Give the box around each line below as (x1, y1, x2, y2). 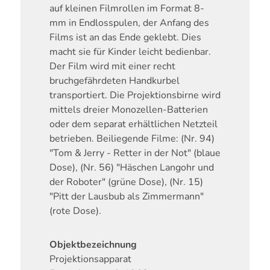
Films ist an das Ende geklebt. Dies (49, 31, 201, 45)
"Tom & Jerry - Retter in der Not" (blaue (49, 146, 221, 160)
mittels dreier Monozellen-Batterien (49, 103, 208, 117)
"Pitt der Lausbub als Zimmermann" (49, 190, 204, 204)
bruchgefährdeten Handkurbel (49, 74, 180, 88)
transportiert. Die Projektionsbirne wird (49, 89, 221, 102)
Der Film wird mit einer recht (49, 60, 175, 74)
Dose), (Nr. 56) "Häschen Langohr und (49, 161, 214, 175)
